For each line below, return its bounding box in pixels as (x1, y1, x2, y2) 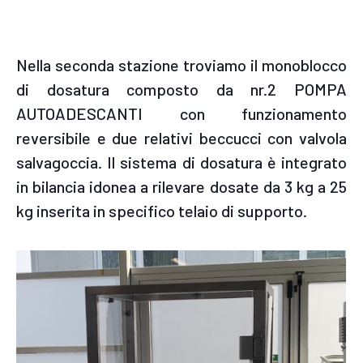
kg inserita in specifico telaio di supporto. (16, 201, 307, 221)
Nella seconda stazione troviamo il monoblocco (16, 55, 347, 75)
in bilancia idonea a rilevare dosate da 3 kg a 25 (16, 177, 347, 197)
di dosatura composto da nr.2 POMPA (16, 79, 347, 100)
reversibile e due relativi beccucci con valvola (16, 128, 347, 148)
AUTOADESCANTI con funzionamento (16, 104, 347, 124)
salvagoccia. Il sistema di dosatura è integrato (16, 152, 347, 173)
